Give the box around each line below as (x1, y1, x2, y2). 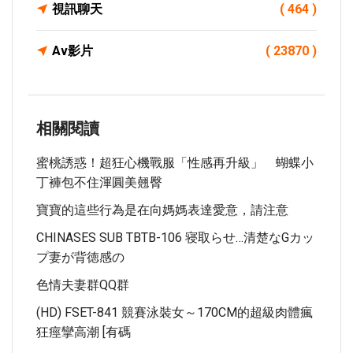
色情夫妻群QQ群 (36, 277, 129, 292)
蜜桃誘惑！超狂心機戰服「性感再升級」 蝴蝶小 (36, 155, 314, 170)
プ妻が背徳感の (36, 250, 124, 265)
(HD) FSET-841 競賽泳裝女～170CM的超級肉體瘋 (36, 305, 313, 320)
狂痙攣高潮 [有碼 (36, 325, 131, 340)
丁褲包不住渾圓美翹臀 (36, 175, 162, 190)
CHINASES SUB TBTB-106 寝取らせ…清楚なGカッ (36, 230, 314, 245)
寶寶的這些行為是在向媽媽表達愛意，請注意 (36, 203, 288, 217)
